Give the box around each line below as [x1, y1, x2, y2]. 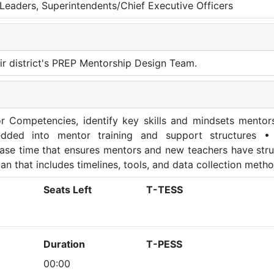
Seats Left [43, 183, 92, 196]
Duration [43, 238, 85, 250]
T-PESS [146, 238, 182, 250]
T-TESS [146, 183, 183, 196]
